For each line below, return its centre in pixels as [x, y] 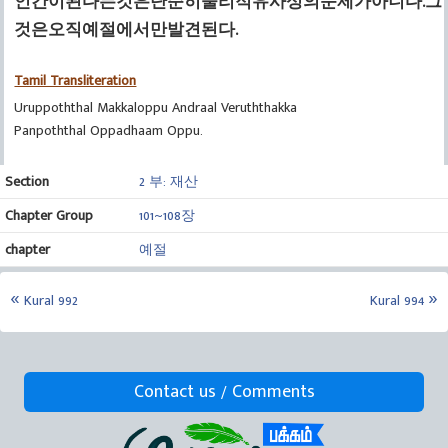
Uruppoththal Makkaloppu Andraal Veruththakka [156, 108]
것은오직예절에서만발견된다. [126, 30]
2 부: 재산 [168, 182]
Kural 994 [397, 301]
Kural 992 [51, 301]
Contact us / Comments [224, 392]
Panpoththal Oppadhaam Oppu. [109, 131]
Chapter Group [49, 216]
